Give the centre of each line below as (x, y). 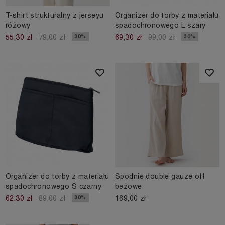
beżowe (129, 187)
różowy (18, 25)
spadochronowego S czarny (54, 187)
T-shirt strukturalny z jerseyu (55, 15)
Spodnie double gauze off (160, 177)
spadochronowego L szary (160, 25)
